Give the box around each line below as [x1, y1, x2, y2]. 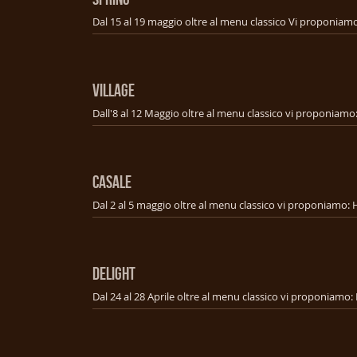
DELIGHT [92, 263, 135, 283]
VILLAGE [92, 80, 135, 100]
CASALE [92, 171, 131, 191]
